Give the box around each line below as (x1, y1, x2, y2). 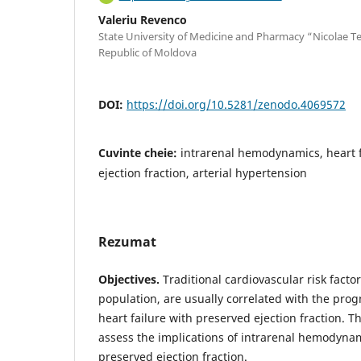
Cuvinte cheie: (98, 145, 180, 161)
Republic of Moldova (98, 45, 197, 60)
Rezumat (98, 233, 156, 251)
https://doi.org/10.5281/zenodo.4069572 (127, 97, 346, 113)
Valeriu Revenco (98, 12, 187, 28)
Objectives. (98, 272, 160, 288)
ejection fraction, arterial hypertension (98, 165, 307, 181)
